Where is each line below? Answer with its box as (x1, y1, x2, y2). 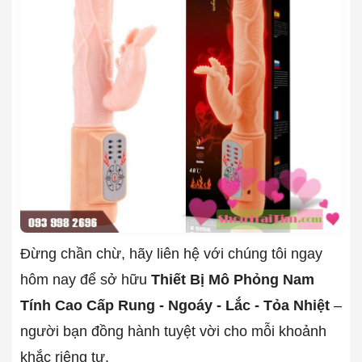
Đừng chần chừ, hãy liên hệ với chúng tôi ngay (20, 245, 322, 262)
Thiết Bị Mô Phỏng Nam (151, 271, 314, 288)
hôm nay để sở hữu (20, 271, 151, 288)
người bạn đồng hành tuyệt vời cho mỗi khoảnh (20, 322, 326, 339)
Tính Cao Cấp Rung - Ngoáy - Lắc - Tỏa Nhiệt (20, 297, 330, 314)
